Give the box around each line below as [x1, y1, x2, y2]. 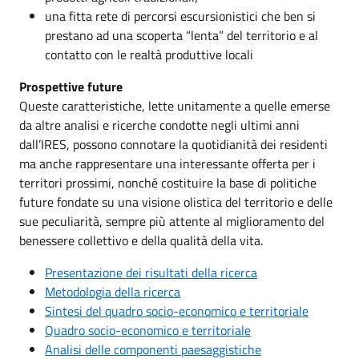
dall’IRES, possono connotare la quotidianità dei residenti [19, 134, 328, 154]
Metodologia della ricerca [45, 281, 180, 301]
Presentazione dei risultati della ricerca [45, 262, 257, 282]
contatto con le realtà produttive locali [45, 44, 253, 64]
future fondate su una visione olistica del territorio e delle [19, 192, 333, 212]
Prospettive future [19, 76, 123, 96]
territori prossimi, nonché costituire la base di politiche [19, 172, 317, 192]
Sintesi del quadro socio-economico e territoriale [45, 301, 309, 321]
